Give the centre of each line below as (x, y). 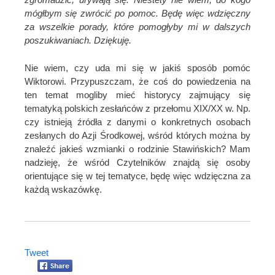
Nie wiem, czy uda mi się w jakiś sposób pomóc (137, 68)
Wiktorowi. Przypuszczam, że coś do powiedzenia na (137, 81)
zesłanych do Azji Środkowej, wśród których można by (137, 135)
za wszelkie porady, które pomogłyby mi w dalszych (137, 27)
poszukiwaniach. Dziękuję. (78, 41)
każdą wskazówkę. (63, 189)
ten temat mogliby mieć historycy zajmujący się (137, 95)
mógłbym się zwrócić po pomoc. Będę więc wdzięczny (137, 14)
